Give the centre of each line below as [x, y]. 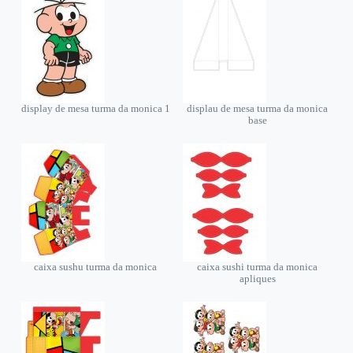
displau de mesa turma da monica [258, 108]
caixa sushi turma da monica [258, 267]
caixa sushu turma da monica [96, 267]
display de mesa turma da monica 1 [95, 108]
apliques [257, 279]
